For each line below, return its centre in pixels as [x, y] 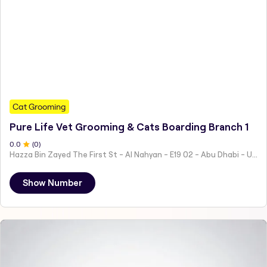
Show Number [52, 183]
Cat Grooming [39, 107]
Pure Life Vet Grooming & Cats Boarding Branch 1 [129, 127]
